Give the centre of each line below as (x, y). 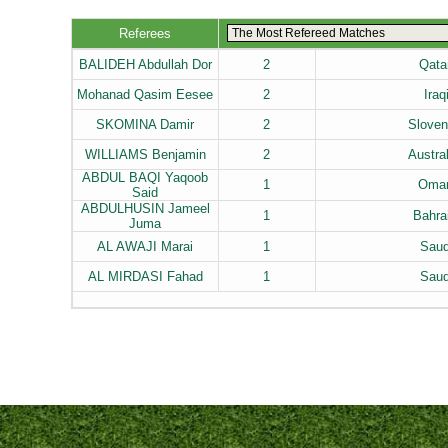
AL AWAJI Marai (145, 246)
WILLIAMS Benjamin (145, 154)
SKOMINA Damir (145, 124)
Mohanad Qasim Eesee (145, 94)
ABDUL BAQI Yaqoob (145, 177)
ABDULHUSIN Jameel (145, 208)
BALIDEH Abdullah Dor (145, 64)
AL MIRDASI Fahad (145, 276)
